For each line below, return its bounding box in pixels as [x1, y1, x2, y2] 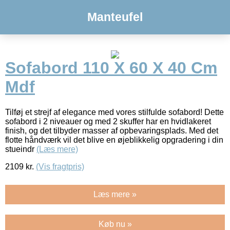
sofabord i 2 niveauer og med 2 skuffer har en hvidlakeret [5, 117, 211, 126]
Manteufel [87, 10, 143, 24]
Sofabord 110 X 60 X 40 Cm [5, 59, 217, 78]
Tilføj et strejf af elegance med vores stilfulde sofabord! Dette [5, 107, 224, 117]
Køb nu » [98, 219, 132, 228]
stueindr [5, 144, 36, 154]
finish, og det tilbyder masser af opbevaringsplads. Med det [5, 126, 218, 135]
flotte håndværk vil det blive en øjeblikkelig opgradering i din [5, 135, 223, 144]
